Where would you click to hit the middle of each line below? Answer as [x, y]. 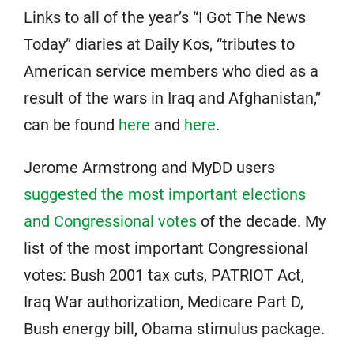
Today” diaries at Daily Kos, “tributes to [159, 45]
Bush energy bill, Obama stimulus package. [174, 329]
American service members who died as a [171, 72]
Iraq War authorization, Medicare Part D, [164, 302]
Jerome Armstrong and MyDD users [149, 168]
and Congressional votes [110, 222]
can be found [71, 125]
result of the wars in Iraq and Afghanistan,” [172, 98]
